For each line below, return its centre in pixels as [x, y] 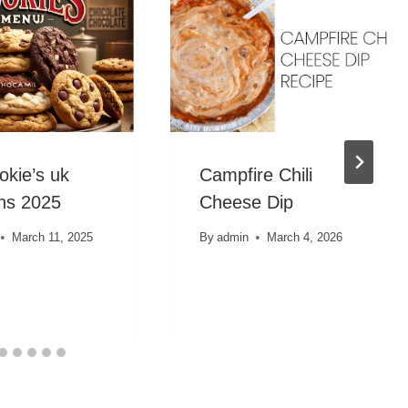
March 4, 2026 [304, 238]
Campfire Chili [255, 175]
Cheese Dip [246, 203]
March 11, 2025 [52, 238]
